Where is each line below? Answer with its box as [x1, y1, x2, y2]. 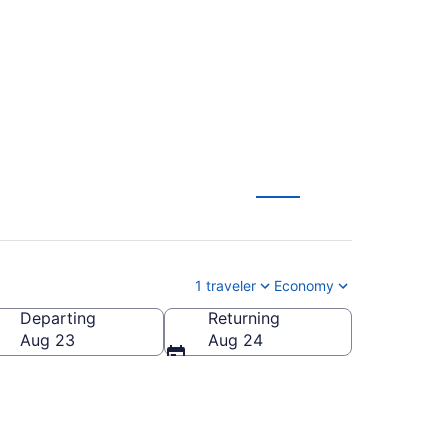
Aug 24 [208, 329, 263, 350]
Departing [20, 307, 96, 328]
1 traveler [195, 276, 256, 294]
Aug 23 [20, 329, 75, 350]
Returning [208, 307, 280, 328]
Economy [274, 276, 334, 294]
